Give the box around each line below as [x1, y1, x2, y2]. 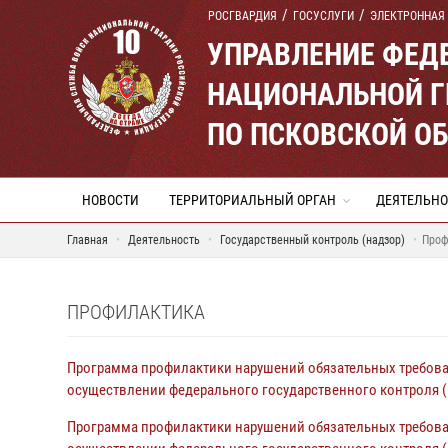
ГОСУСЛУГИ [293, 9, 354, 23]
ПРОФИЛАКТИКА [67, 300, 205, 324]
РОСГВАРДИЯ [208, 9, 277, 23]
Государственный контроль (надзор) [220, 233, 408, 247]
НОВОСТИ [82, 192, 139, 208]
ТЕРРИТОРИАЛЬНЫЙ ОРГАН [169, 192, 336, 208]
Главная [67, 233, 108, 247]
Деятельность [128, 233, 200, 247]
